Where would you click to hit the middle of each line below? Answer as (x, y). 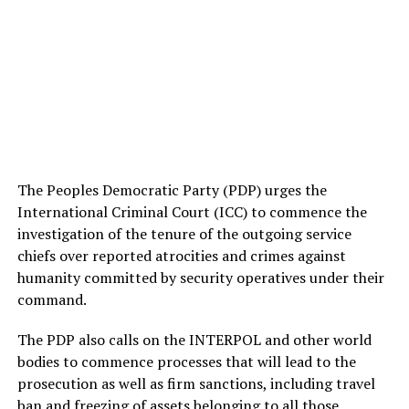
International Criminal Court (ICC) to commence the (192, 212)
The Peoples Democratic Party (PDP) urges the (172, 190)
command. (52, 299)
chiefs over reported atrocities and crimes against (181, 256)
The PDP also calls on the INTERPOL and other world (194, 340)
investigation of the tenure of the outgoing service (184, 234)
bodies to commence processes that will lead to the (186, 362)
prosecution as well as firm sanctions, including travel (196, 383)
